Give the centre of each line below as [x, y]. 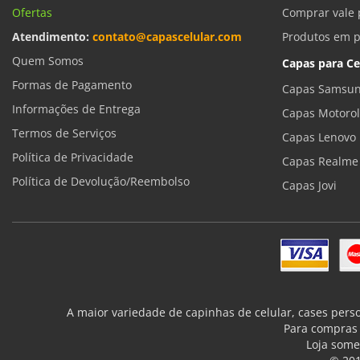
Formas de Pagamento [72, 85]
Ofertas [32, 13]
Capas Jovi [309, 186]
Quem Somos [48, 61]
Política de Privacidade [73, 157]
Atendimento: [52, 37]
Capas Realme [320, 162]
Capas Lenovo [319, 137]
